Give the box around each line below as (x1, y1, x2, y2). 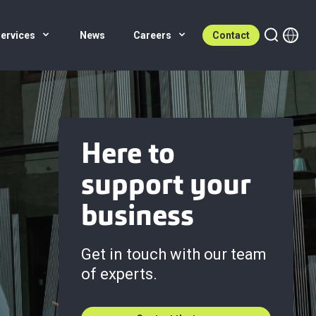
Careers (133, 30, 174, 41)
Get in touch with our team (81, 245, 267, 263)
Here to (81, 142, 175, 170)
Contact (212, 30, 250, 41)
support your (81, 173, 251, 201)
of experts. (81, 265, 157, 283)
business (81, 204, 194, 232)
